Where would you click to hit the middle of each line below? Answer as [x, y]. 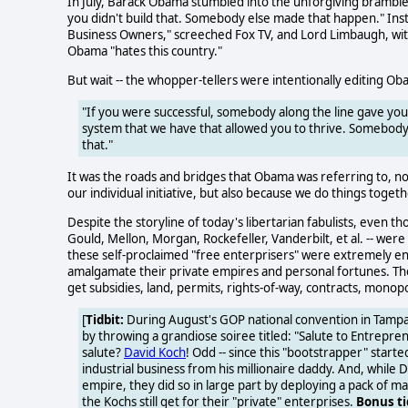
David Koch [155, 353]
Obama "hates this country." [145, 51]
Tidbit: [105, 320]
